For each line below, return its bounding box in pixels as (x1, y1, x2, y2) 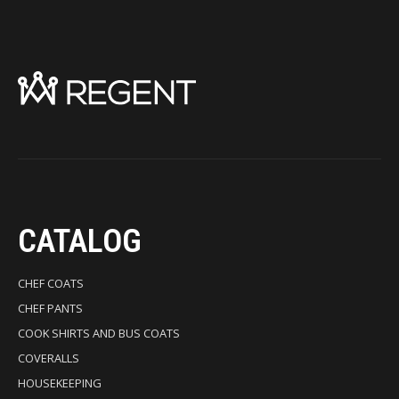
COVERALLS (18, 349, 79, 366)
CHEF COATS (18, 274, 84, 291)
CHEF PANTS (18, 299, 83, 316)
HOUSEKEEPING (18, 374, 102, 391)
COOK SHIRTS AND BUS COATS (18, 324, 180, 341)
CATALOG (18, 221, 142, 260)
